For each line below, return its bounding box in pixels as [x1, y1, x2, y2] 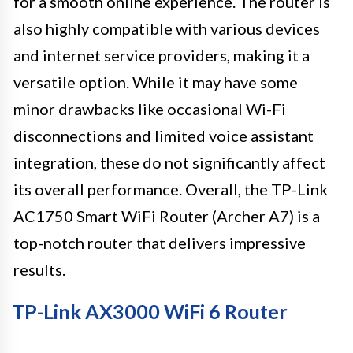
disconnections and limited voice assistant [13, 125, 314, 145]
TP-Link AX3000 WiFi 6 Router [12, 299, 288, 323]
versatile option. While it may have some [13, 72, 298, 91]
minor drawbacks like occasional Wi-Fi [13, 98, 286, 118]
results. [13, 259, 65, 279]
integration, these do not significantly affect [13, 152, 325, 172]
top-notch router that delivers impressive [13, 232, 306, 252]
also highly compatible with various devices [13, 18, 320, 38]
